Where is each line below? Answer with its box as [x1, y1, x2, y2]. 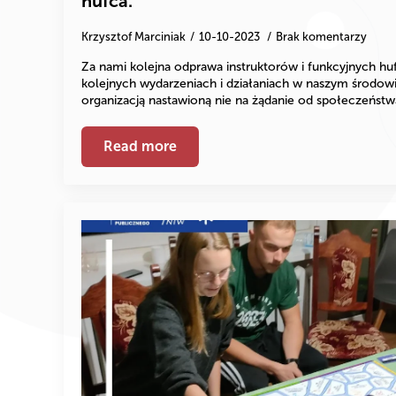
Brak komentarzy [276, 29, 367, 43]
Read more [103, 137, 177, 155]
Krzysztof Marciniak [81, 29, 186, 43]
